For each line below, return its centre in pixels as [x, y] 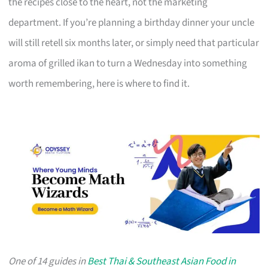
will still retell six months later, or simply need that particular [134, 43]
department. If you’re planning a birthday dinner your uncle [132, 22]
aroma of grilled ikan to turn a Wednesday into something [128, 63]
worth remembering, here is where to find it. [99, 83]
